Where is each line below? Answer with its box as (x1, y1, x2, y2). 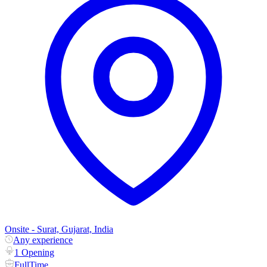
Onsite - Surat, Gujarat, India (5, 223, 113, 234)
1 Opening (14, 247, 54, 257)
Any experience (13, 234, 73, 245)
